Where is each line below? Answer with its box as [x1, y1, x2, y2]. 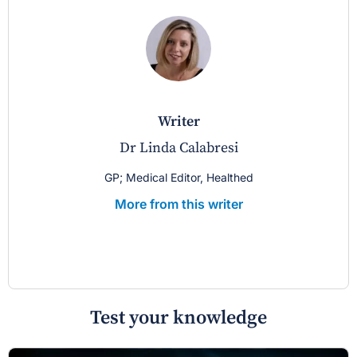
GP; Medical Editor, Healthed [104, 170, 253, 184]
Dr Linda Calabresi [119, 138, 238, 157]
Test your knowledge [90, 305, 267, 330]
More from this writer [114, 195, 243, 212]
